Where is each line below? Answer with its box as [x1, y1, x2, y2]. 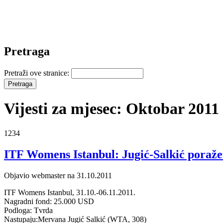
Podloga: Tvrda [4, 206, 53, 215]
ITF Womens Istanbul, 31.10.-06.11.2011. [4, 188, 135, 197]
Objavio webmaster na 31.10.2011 [4, 171, 112, 180]
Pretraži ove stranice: [4, 68, 71, 77]
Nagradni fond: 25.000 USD [4, 197, 94, 206]
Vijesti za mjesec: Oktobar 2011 [4, 100, 219, 118]
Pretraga [4, 44, 50, 58]
